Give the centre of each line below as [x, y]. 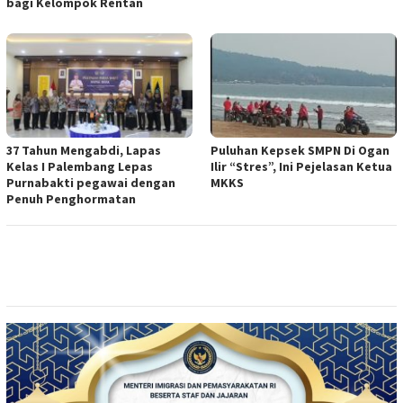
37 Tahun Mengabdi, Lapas [84, 150]
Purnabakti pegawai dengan [91, 182]
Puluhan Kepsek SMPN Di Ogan [300, 150]
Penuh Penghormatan [71, 198]
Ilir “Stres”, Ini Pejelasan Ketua [301, 166]
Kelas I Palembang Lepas [80, 166]
